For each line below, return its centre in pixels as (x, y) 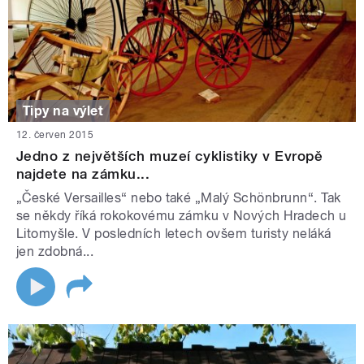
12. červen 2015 (55, 135)
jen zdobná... (55, 252)
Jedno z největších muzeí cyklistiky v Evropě (170, 156)
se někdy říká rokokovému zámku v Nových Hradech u (182, 216)
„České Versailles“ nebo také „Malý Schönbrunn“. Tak (179, 198)
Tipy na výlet (63, 110)
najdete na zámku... (83, 174)
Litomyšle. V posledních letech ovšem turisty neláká (174, 234)
